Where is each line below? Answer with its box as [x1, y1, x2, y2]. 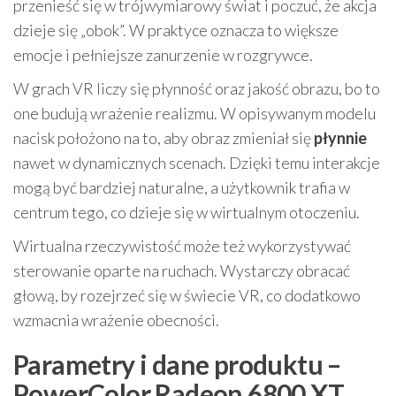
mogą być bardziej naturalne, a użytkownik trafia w [13, 178, 350, 197]
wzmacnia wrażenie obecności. [13, 310, 219, 330]
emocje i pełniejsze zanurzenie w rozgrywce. [13, 45, 313, 65]
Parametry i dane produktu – [13, 348, 341, 380]
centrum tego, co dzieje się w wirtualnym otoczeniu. [13, 202, 360, 222]
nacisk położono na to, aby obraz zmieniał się [13, 128, 314, 148]
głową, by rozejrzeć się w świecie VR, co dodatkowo [13, 286, 361, 305]
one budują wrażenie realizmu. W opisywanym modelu [13, 103, 376, 123]
